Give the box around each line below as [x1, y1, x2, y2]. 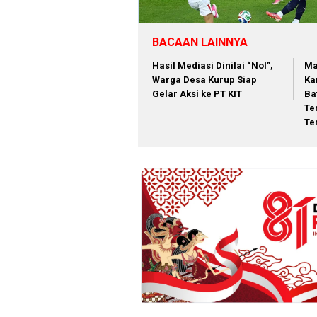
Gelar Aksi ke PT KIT [152, 88, 242, 99]
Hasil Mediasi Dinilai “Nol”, [152, 59, 273, 71]
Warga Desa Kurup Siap [152, 74, 257, 85]
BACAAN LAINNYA [152, 35, 248, 49]
